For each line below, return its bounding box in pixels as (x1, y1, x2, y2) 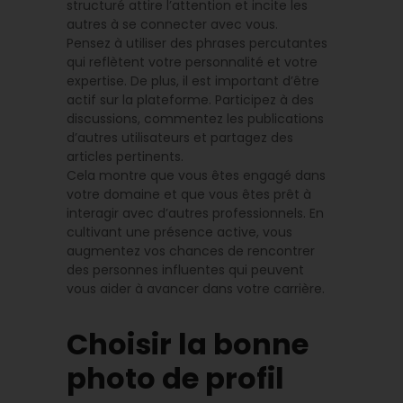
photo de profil (67, 357, 284, 399)
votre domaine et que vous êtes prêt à (67, 184, 311, 203)
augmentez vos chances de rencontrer (67, 241, 315, 260)
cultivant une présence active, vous (67, 222, 292, 241)
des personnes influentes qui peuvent (67, 260, 304, 279)
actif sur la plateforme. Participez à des (67, 90, 314, 109)
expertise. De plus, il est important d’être (67, 71, 319, 90)
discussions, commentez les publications (67, 109, 324, 128)
